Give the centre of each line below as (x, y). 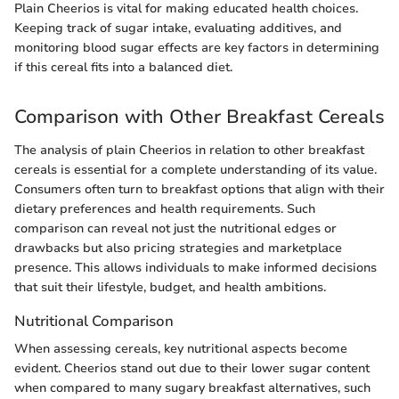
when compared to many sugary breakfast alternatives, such (192, 388)
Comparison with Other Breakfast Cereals (199, 116)
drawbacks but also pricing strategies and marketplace (178, 248)
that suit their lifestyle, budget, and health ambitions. (170, 288)
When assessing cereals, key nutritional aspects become (181, 349)
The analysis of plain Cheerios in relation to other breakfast (189, 151)
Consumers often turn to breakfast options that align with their (199, 190)
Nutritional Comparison (94, 322)
